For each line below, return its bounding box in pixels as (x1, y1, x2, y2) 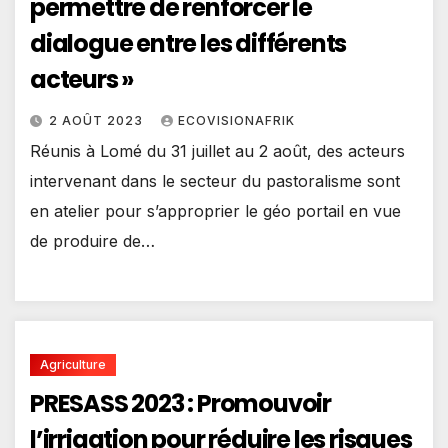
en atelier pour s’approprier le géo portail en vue (30, 200, 401, 221)
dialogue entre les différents (30, 26, 347, 60)
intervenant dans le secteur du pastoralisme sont (30, 170, 400, 191)
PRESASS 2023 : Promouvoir (30, 387, 331, 421)
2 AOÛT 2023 (49, 112, 147, 128)
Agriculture (40, 357, 106, 373)
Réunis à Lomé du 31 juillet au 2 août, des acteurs (30, 140, 405, 161)
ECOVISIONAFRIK (178, 112, 295, 128)
